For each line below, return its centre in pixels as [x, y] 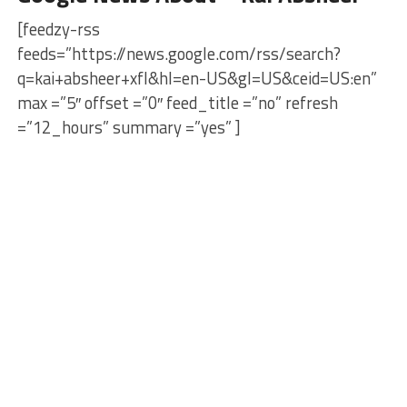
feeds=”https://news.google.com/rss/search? [179, 54]
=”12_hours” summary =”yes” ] [129, 127]
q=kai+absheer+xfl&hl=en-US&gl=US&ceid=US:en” [197, 78]
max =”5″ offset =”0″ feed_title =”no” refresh [177, 103]
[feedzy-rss [58, 29]
